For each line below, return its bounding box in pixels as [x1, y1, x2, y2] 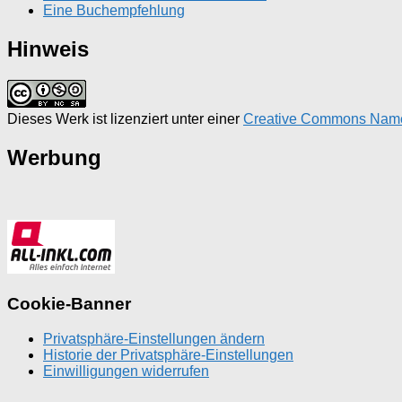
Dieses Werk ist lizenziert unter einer [7, 110, 243, 127]
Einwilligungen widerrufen [43, 363, 209, 379]
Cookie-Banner [7, 294, 131, 314]
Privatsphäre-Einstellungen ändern [43, 330, 265, 346]
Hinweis [7, 36, 89, 61]
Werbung [7, 144, 101, 170]
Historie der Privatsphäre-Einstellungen [43, 346, 293, 363]
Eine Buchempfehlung [43, 2, 185, 18]
